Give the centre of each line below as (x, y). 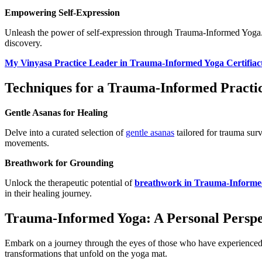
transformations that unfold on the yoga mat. (86, 253)
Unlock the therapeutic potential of (70, 182)
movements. (27, 143)
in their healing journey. (48, 193)
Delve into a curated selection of (65, 132)
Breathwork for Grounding (59, 163)
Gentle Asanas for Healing (56, 112)
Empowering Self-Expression (62, 13)
